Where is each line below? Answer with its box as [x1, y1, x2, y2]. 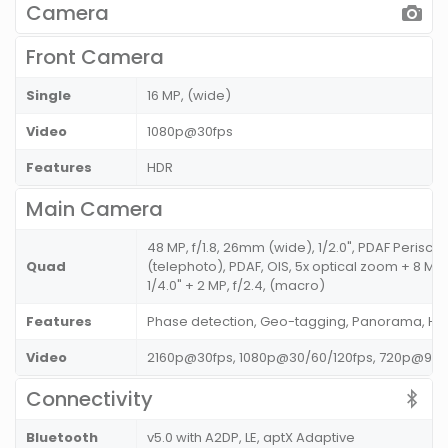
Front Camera [26, 43, 164, 71]
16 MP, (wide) [147, 86, 231, 105]
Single [26, 86, 71, 105]
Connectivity [26, 385, 153, 413]
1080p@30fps [147, 122, 233, 141]
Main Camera [26, 195, 163, 223]
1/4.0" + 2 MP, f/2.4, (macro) [147, 276, 325, 295]
